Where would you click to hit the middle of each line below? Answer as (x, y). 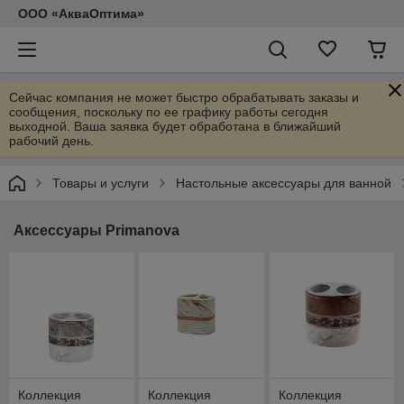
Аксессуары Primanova (96, 230)
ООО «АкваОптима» (81, 14)
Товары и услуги (101, 183)
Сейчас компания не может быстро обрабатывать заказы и (184, 97)
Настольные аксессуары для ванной (284, 183)
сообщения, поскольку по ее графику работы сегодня (169, 112)
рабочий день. (51, 141)
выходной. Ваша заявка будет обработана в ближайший (175, 126)
